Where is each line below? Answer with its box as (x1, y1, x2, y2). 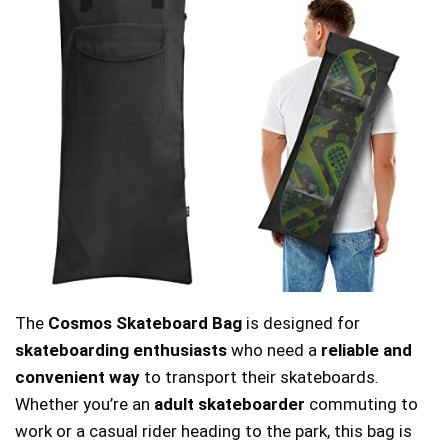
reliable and (321, 339, 412, 360)
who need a (227, 339, 321, 360)
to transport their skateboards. (140, 366, 379, 387)
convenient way (15, 366, 140, 387)
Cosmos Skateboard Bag (48, 312, 242, 333)
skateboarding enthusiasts (15, 339, 227, 360)
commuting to (305, 393, 418, 414)
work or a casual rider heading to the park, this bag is (15, 420, 412, 441)
